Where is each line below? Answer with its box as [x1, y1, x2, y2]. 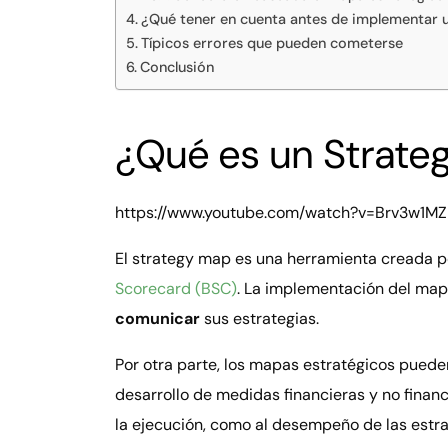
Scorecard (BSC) [114, 277, 237, 299]
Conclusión [139, 57, 214, 76]
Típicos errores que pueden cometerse [140, 33, 403, 52]
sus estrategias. [203, 307, 323, 329]
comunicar [114, 307, 204, 329]
